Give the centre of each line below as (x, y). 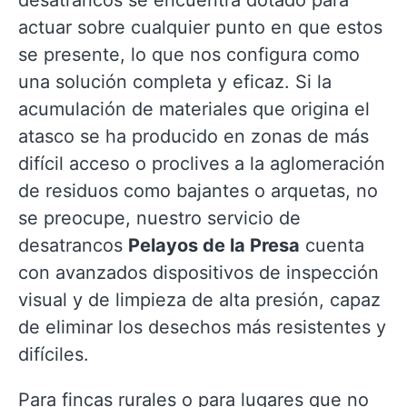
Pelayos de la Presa (214, 245)
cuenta (332, 245)
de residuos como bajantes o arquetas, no (198, 191)
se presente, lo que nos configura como (189, 55)
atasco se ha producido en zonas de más (194, 136)
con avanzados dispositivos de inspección (199, 273)
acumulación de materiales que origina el (194, 109)
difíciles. (54, 354)
